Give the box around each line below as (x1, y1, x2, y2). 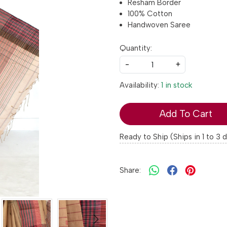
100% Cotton (128, 9, 172, 19)
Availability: (120, 81, 159, 90)
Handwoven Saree (128, 20, 191, 30)
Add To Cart (159, 108, 212, 120)
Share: (120, 166, 141, 175)
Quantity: (120, 44, 152, 53)
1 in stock (161, 81, 192, 90)
